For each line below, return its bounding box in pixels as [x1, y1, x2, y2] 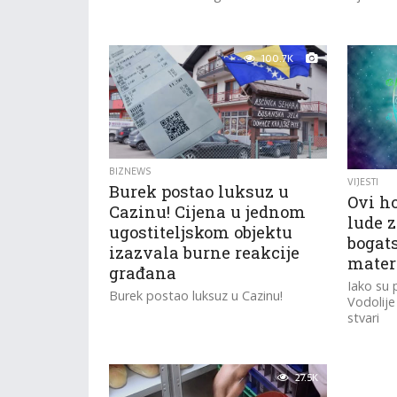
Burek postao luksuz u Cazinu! [109, 286, 284, 304]
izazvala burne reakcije [109, 241, 300, 263]
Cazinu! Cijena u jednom [109, 200, 307, 222]
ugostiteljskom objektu [109, 221, 293, 243]
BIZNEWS [109, 163, 152, 179]
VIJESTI [346, 175, 378, 190]
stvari [346, 309, 379, 326]
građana [109, 261, 177, 284]
